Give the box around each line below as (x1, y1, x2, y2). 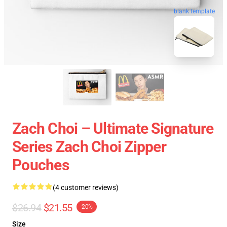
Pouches (12, 156, 69, 174)
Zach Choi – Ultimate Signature (12, 120, 214, 137)
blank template (174, 7, 215, 14)
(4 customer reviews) (53, 183, 119, 192)
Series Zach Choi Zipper (12, 138, 166, 156)
